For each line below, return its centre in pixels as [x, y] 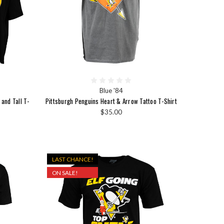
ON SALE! [65, 172]
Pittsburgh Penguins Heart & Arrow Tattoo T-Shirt [111, 101]
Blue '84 [111, 91]
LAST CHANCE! [73, 159]
